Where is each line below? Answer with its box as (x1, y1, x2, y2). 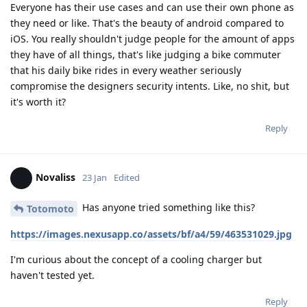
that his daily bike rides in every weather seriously (10, 63, 241, 77)
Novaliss (36, 170, 75, 184)
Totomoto (27, 201, 74, 215)
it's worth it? (10, 95, 66, 108)
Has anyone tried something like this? (79, 200, 255, 214)
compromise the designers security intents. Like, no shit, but (10, 79, 289, 93)
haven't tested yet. (10, 268, 95, 282)
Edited (114, 171, 140, 184)
